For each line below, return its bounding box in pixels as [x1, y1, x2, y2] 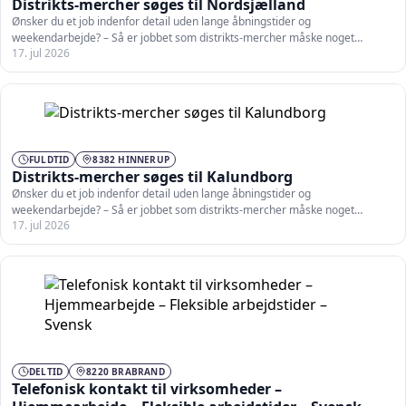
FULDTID [29, 152, 70, 166]
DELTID [29, 364, 63, 378]
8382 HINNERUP [92, 152, 170, 166]
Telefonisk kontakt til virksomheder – [12, 378, 282, 399]
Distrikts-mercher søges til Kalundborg [12, 166, 293, 187]
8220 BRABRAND [86, 364, 165, 378]
